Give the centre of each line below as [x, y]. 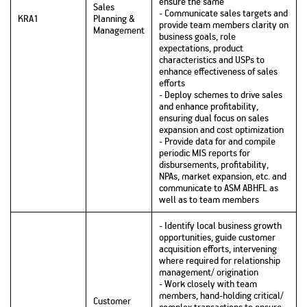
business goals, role [197, 36]
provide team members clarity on [224, 25]
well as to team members [209, 199]
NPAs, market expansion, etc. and [223, 176]
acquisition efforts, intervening [218, 249]
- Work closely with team [208, 284]
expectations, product [201, 48]
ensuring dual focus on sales [214, 118]
